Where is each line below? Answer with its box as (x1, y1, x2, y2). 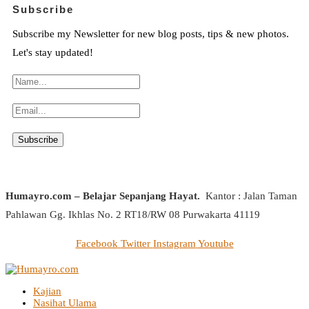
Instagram (152, 237, 196, 249)
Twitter (120, 237, 150, 249)
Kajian (33, 285, 61, 297)
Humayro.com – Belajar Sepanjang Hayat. (6, 190, 200, 201)
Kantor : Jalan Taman (200, 190, 297, 201)
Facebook (75, 237, 118, 249)
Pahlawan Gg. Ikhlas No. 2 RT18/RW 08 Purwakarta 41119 (6, 208, 260, 220)
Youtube (197, 237, 234, 249)
